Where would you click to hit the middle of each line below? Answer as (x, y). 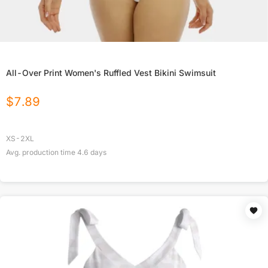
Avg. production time (42, 153)
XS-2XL (20, 139)
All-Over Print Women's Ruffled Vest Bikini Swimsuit (111, 73)
